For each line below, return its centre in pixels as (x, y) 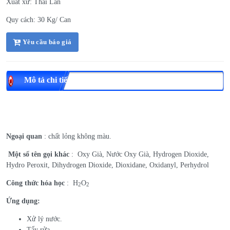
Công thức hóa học (35, 183)
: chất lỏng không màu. (78, 136)
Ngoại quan (25, 136)
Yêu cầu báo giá (46, 42)
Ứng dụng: (23, 201)
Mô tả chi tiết (47, 80)
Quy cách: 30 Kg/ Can (39, 20)
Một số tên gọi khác (39, 154)
